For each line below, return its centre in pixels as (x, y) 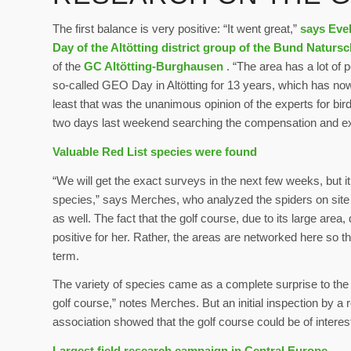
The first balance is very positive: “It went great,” (176, 29)
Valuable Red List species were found (155, 151)
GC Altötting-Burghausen (154, 67)
